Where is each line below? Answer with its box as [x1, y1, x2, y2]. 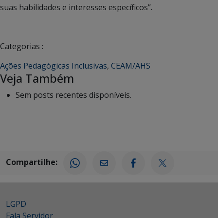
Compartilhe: [6, 157, 57, 168]
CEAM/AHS [111, 60, 150, 71]
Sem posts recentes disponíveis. [16, 90, 131, 100]
